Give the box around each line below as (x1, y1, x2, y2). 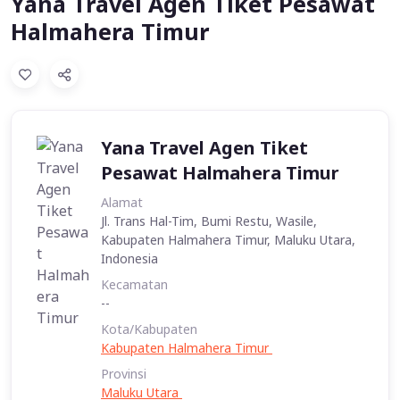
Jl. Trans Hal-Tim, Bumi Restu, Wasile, (101, 212, 317, 230)
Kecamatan (101, 276, 168, 294)
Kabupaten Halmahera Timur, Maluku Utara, (101, 231, 355, 249)
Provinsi (101, 365, 146, 383)
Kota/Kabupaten (101, 321, 197, 338)
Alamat (101, 194, 143, 212)
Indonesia (101, 250, 162, 268)
